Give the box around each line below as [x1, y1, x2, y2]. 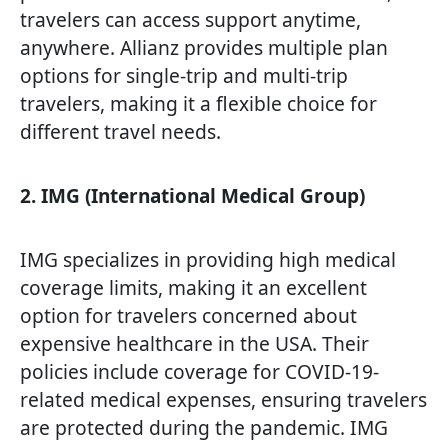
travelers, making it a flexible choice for [20, 90, 377, 118]
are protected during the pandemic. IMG [20, 414, 388, 442]
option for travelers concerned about [20, 302, 357, 330]
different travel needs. [20, 118, 221, 146]
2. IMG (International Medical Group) [20, 183, 365, 210]
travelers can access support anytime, [20, 6, 361, 34]
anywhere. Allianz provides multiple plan [20, 34, 388, 62]
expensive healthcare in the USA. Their [20, 330, 369, 358]
